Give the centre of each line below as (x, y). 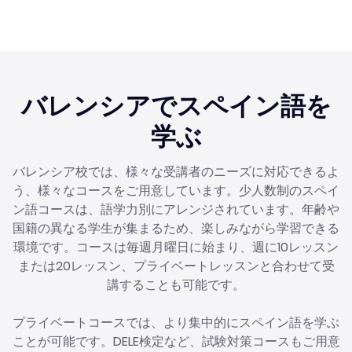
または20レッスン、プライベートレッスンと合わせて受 (176, 266)
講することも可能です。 (176, 284)
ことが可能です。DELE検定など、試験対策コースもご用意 (176, 341)
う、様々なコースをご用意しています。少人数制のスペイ (176, 190)
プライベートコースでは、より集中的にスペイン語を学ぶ (176, 322)
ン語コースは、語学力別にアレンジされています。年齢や (176, 209)
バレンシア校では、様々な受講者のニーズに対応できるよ (176, 171)
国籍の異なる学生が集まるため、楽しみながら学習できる (176, 228)
